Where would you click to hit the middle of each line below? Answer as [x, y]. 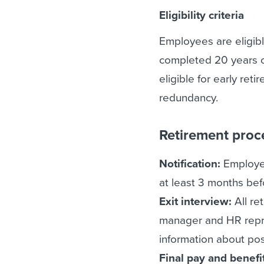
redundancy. [189, 98]
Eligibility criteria [202, 15]
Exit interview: [196, 202]
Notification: [190, 164]
